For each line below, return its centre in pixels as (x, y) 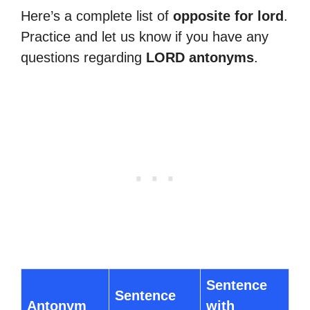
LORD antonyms (200, 57)
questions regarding (83, 57)
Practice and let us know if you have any (145, 37)
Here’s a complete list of (97, 16)
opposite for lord (228, 16)
